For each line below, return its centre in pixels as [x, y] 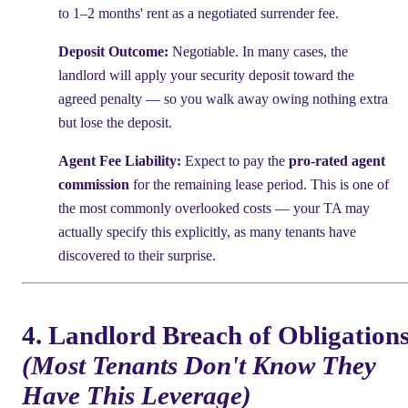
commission [94, 184]
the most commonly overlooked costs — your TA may [214, 208]
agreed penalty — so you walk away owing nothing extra [223, 98]
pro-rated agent [337, 160]
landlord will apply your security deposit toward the [206, 75]
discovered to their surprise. [137, 255]
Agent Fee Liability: [120, 160]
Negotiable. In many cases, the [258, 51]
